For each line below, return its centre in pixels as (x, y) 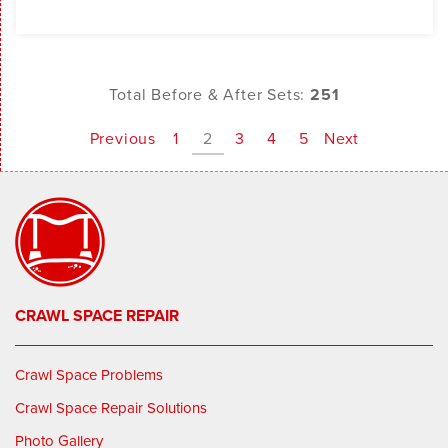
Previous (123, 137)
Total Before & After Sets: (210, 93)
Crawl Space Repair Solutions (111, 407)
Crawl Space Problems (89, 374)
